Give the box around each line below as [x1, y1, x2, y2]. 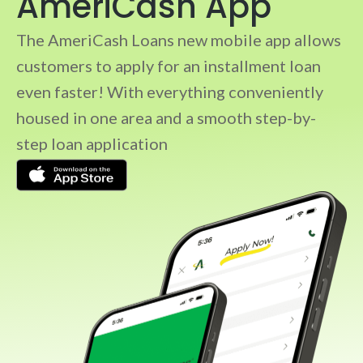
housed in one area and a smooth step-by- [16, 108, 316, 128]
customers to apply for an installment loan [16, 56, 321, 76]
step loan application [16, 134, 168, 154]
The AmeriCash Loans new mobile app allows [16, 30, 341, 50]
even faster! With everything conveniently [16, 82, 323, 102]
